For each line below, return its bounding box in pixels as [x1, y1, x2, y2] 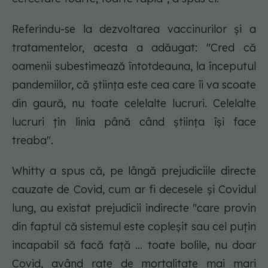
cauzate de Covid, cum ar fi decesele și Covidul [12, 182, 256, 197]
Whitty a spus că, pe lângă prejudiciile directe [12, 164, 256, 178]
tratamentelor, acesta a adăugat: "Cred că [12, 41, 256, 55]
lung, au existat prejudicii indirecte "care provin [12, 201, 256, 215]
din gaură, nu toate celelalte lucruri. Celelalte [12, 96, 256, 111]
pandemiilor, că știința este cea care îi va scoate [12, 78, 256, 92]
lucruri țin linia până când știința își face [12, 115, 256, 129]
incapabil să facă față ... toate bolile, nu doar [12, 238, 256, 252]
